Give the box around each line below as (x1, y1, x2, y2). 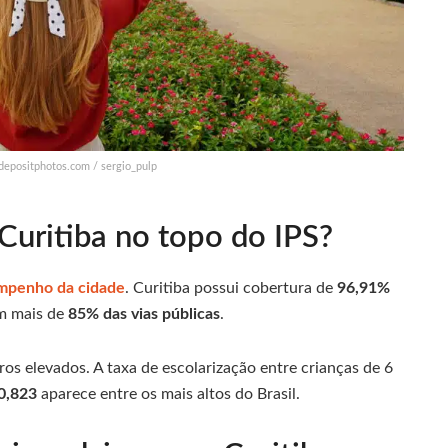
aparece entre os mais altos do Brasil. (37, 385, 300, 402)
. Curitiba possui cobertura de (125, 279, 337, 296)
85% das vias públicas (68, 305, 220, 322)
